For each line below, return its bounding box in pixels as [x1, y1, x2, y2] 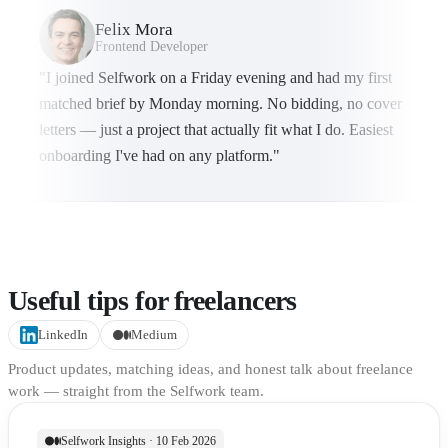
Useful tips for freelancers [8, 285, 297, 317]
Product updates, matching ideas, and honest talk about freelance [8, 360, 413, 377]
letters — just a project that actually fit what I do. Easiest [39, 121, 393, 139]
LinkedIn [38, 327, 89, 343]
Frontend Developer [95, 39, 208, 55]
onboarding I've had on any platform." [39, 147, 280, 165]
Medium [130, 327, 177, 343]
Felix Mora [95, 20, 173, 40]
